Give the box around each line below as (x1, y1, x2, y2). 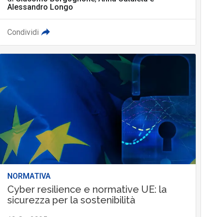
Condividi (7, 27, 39, 37)
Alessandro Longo (7, 2, 73, 12)
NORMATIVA (7, 171, 51, 181)
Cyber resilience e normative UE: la (7, 183, 167, 195)
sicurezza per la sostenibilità (7, 194, 135, 206)
